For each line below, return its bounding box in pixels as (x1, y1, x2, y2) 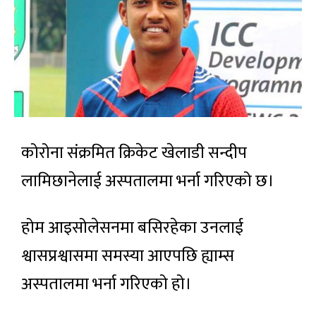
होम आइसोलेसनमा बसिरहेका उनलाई (21, 213, 243, 242)
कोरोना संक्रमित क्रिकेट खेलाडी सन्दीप (21, 138, 247, 167)
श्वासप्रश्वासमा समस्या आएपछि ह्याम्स (21, 241, 234, 270)
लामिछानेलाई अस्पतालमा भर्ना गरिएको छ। (21, 166, 274, 195)
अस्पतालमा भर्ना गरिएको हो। (21, 269, 192, 298)
